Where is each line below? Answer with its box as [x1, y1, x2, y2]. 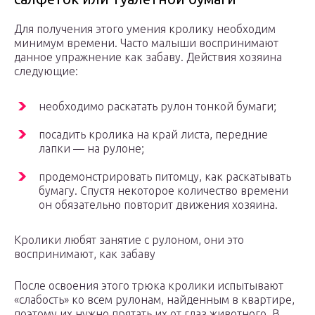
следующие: [14, 65, 78, 78]
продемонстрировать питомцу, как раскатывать [39, 170, 291, 184]
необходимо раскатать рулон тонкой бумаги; [39, 100, 276, 113]
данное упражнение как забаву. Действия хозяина [14, 51, 282, 64]
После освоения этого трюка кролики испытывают [14, 279, 283, 292]
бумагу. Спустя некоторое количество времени [39, 184, 288, 198]
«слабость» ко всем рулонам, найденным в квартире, [14, 293, 295, 307]
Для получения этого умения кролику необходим [14, 22, 276, 36]
